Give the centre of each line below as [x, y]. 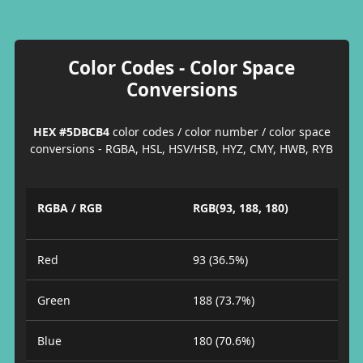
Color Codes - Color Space [181, 67]
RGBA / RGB [69, 208]
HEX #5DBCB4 [71, 131]
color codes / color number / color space [220, 131]
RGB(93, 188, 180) [241, 208]
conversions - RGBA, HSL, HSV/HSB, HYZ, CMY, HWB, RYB [181, 148]
